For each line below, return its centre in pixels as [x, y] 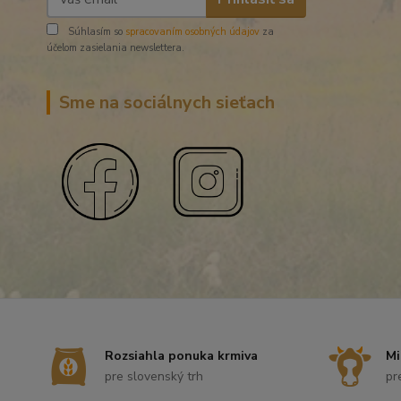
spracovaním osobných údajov [192, 32]
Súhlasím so [95, 32]
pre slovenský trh [154, 376]
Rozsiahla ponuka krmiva [181, 355]
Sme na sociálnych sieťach [167, 102]
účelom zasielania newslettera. [115, 48]
